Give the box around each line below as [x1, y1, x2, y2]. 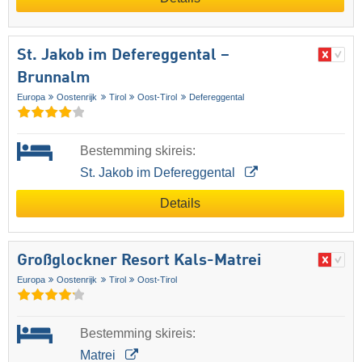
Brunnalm [17, 70, 90, 87]
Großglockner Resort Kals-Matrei [17, 253, 262, 270]
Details [160, 196, 200, 211]
